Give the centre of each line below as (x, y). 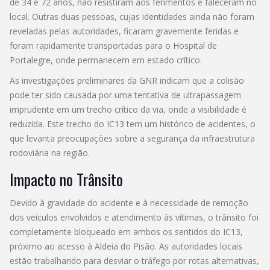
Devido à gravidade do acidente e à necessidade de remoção (129, 202)
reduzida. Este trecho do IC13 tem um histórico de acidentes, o (133, 124)
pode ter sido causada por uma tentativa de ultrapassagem (125, 95)
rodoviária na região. (50, 152)
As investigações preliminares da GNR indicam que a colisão (127, 80)
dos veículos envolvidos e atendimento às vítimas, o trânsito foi (134, 217)
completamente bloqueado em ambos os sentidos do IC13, (126, 231)
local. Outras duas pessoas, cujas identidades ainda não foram (132, 16)
